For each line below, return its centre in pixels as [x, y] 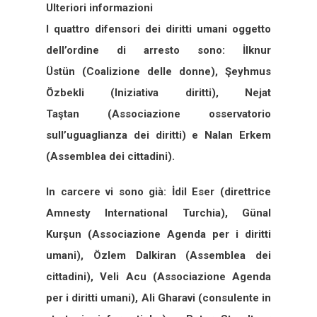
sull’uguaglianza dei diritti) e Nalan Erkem [158, 135]
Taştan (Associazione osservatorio [158, 114]
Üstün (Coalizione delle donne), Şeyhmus [158, 71]
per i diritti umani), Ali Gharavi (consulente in [158, 298]
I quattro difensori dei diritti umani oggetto [158, 29]
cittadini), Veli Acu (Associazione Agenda [158, 276]
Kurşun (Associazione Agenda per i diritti [158, 234]
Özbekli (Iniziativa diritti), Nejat [158, 92]
